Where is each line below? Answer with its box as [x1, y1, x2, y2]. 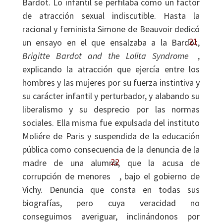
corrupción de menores [22, 170, 111, 182]
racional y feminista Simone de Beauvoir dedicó [22, 23, 200, 35]
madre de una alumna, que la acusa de [22, 157, 200, 168]
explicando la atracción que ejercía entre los [22, 63, 200, 75]
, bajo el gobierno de [119, 170, 200, 182]
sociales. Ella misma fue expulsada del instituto [22, 117, 200, 128]
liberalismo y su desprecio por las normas [22, 104, 200, 115]
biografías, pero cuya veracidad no [22, 197, 200, 209]
